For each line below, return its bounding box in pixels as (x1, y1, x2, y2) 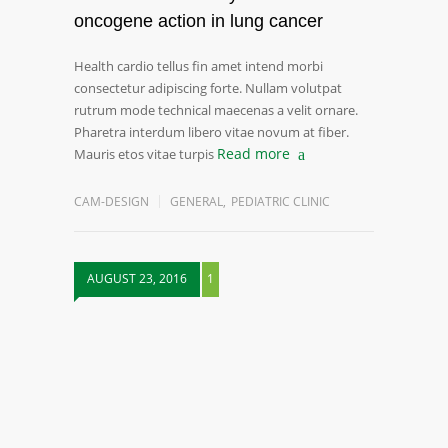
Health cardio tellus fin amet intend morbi (74, 57, 323, 75)
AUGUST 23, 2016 (87, 270, 187, 287)
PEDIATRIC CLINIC (231, 193, 330, 210)
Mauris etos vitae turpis (74, 145, 214, 163)
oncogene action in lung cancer (74, 11, 323, 31)
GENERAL (170, 193, 223, 210)
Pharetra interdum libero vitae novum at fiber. (74, 123, 349, 141)
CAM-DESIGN (74, 193, 149, 210)
